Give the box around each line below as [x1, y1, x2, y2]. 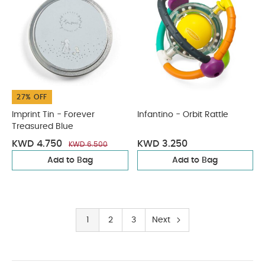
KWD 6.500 [69, 141, 108, 148]
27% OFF [17, 93, 47, 101]
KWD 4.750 [12, 139, 62, 148]
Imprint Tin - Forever [12, 111, 95, 119]
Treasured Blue [12, 122, 73, 131]
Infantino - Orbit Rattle [137, 111, 228, 119]
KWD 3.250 [137, 139, 188, 148]
